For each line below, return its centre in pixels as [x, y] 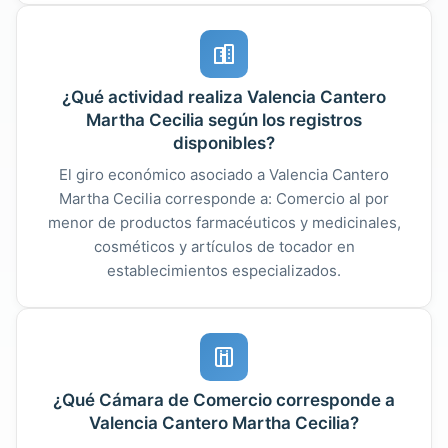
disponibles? [224, 142]
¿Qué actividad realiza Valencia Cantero [224, 96]
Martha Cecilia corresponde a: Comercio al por [224, 198]
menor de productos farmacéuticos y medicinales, [224, 222]
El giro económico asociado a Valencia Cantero [224, 174]
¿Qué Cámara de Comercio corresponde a [224, 399]
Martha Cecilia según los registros [224, 119]
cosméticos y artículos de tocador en [224, 246]
